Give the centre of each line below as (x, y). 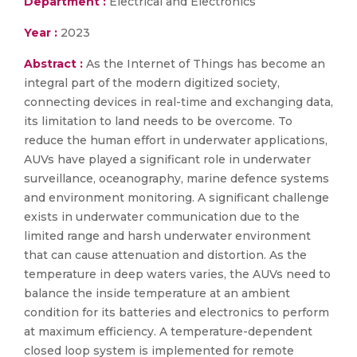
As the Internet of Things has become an (206, 64)
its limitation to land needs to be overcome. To (158, 121)
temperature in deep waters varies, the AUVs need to (177, 274)
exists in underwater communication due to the (162, 217)
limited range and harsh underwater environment (167, 236)
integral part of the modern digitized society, (152, 83)
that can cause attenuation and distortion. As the (165, 255)
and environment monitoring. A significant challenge (177, 198)
